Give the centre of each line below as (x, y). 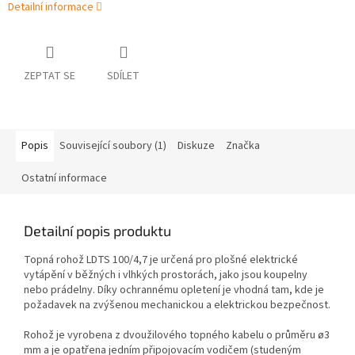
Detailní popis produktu (97, 231)
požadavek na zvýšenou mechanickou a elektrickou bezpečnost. (177, 305)
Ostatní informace (64, 179)
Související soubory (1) (113, 146)
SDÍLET (123, 76)
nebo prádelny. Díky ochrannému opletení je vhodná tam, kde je (174, 290)
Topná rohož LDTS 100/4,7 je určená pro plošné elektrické (161, 260)
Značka (243, 146)
